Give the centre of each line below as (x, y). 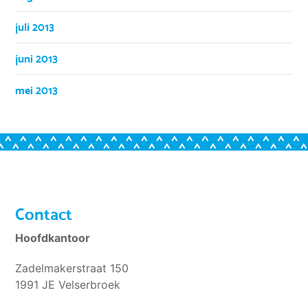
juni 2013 (37, 58)
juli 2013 (35, 27)
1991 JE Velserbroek (68, 284)
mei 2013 (37, 90)
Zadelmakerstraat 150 (72, 268)
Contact (44, 214)
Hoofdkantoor (53, 238)
